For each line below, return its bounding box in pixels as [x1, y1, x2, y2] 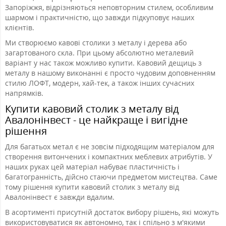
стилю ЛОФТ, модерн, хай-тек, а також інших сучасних [5, 78, 194, 88]
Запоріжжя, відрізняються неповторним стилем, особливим [5, 3, 213, 13]
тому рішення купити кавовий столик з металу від [5, 182, 179, 192]
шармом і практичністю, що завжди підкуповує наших [5, 13, 194, 23]
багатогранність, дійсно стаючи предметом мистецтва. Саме [5, 172, 217, 182]
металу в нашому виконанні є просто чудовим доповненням [5, 68, 215, 78]
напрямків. [5, 88, 45, 98]
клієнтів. [5, 23, 36, 33]
